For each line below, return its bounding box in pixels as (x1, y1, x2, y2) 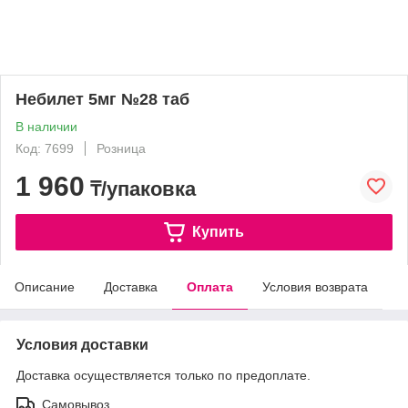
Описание (15, 280, 75, 294)
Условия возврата (262, 280, 368, 294)
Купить (191, 223, 244, 240)
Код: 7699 (15, 141, 74, 156)
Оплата (187, 280, 233, 294)
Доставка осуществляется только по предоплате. (16, 368, 311, 382)
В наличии (15, 119, 77, 134)
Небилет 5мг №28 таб (15, 90, 189, 108)
